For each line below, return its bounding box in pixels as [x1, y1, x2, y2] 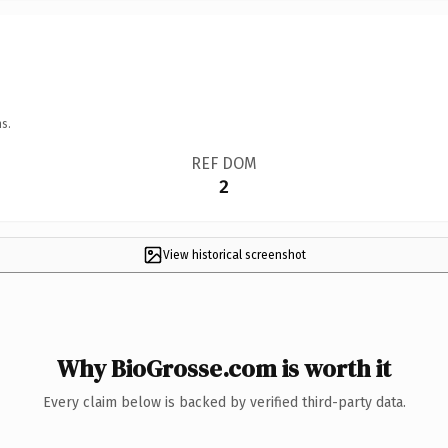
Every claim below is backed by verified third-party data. [42, 393, 406, 411]
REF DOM [190, 153, 257, 173]
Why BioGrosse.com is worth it [57, 351, 391, 385]
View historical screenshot [162, 247, 306, 262]
